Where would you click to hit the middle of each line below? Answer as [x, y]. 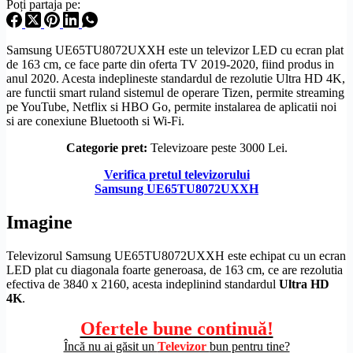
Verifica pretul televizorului [176, 174]
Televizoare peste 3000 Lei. [219, 147]
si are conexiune [48, 121]
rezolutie [251, 78]
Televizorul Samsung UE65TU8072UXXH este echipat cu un [163, 255]
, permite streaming [297, 92]
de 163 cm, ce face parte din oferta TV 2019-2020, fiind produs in [170, 64]
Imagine [39, 222]
